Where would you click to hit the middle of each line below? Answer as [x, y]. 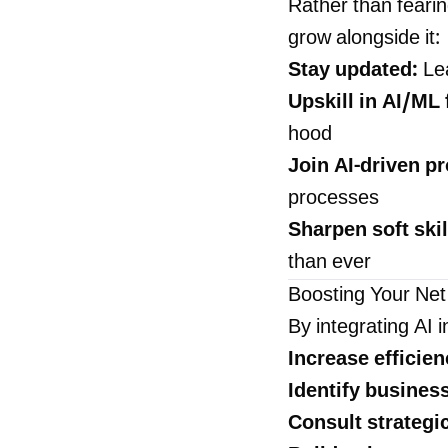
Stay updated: [353, 71]
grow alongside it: [364, 39]
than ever [329, 263]
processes [333, 199]
